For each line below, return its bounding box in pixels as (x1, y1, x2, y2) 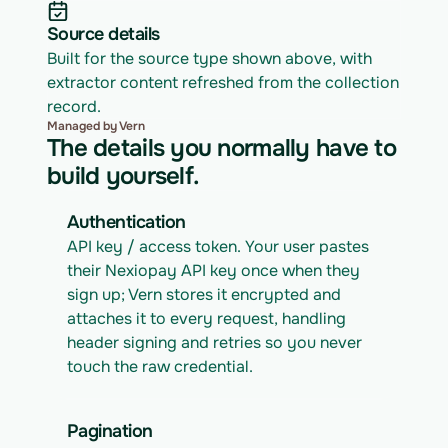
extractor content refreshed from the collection (47, 72, 399, 93)
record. (47, 96, 101, 117)
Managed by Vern (47, 118, 145, 134)
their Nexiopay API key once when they (67, 260, 360, 281)
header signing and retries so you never (67, 332, 362, 353)
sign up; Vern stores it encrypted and (67, 284, 341, 305)
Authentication (67, 211, 186, 233)
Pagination (67, 420, 153, 442)
